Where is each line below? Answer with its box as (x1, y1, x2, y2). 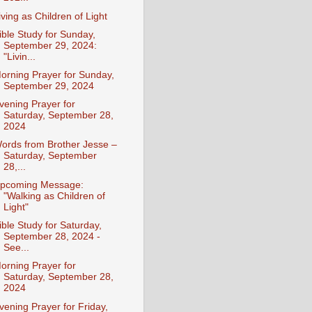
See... (3, 242, 29, 253)
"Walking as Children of (3, 191, 105, 202)
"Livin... (3, 51, 36, 62)
